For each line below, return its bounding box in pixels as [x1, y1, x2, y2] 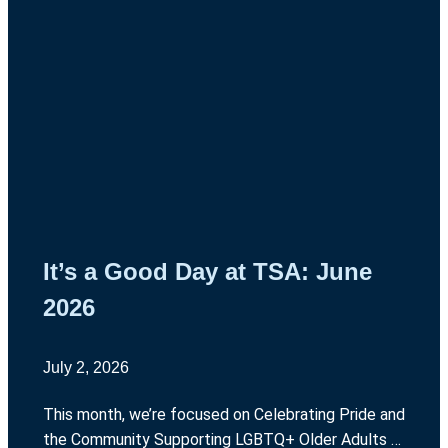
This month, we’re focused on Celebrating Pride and [42, 405, 405, 425]
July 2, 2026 [42, 359, 129, 377]
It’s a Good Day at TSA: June [42, 258, 372, 286]
